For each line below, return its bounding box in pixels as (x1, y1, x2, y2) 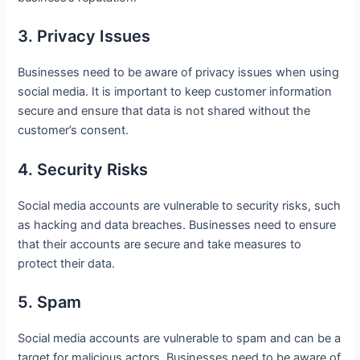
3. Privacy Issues (18, 27, 151, 47)
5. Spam (18, 292, 82, 313)
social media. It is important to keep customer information (18, 84, 333, 100)
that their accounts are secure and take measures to (18, 236, 302, 252)
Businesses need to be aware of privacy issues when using (18, 65, 340, 80)
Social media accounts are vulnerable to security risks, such (18, 198, 342, 213)
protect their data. (18, 256, 119, 271)
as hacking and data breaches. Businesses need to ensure (18, 217, 337, 232)
